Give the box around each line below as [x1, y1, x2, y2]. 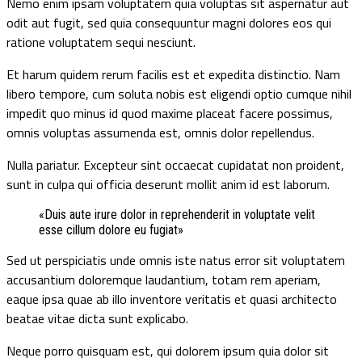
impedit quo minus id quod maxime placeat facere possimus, [6, 103, 333, 124]
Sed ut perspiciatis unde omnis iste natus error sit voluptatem [6, 250, 345, 271]
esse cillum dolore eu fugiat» [39, 222, 183, 238]
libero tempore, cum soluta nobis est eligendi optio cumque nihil [6, 84, 351, 104]
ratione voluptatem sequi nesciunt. [6, 32, 196, 53]
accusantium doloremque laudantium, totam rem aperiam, [6, 270, 321, 290]
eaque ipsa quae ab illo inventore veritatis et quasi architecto [6, 289, 337, 309]
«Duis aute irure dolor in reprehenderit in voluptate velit [39, 207, 315, 223]
